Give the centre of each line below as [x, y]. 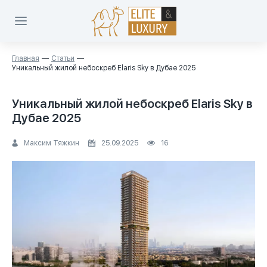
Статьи [63, 58]
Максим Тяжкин [52, 143]
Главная [26, 58]
